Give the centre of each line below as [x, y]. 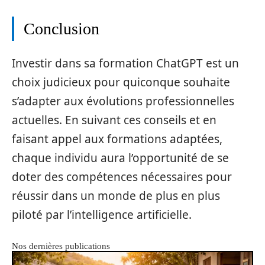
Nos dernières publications [61, 246]
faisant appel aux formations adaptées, [117, 139]
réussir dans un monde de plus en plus [116, 196]
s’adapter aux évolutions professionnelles [123, 101]
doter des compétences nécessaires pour [122, 177]
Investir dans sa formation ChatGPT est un [125, 63]
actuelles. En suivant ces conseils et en [114, 120]
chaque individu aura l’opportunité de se [120, 158]
